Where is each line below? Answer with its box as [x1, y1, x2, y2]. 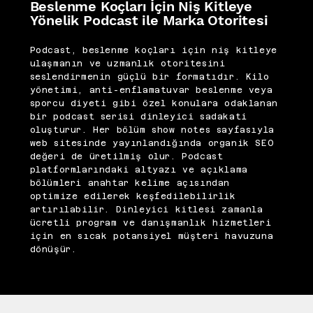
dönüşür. [29, 245, 77, 255]
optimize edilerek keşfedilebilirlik [29, 191, 236, 202]
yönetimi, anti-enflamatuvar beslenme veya [29, 85, 273, 96]
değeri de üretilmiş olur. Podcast [29, 152, 224, 162]
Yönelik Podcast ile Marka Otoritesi [29, 12, 268, 29]
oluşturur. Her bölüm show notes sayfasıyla [29, 125, 275, 136]
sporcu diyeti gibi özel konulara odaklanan [29, 99, 278, 109]
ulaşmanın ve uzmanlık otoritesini [29, 59, 226, 69]
